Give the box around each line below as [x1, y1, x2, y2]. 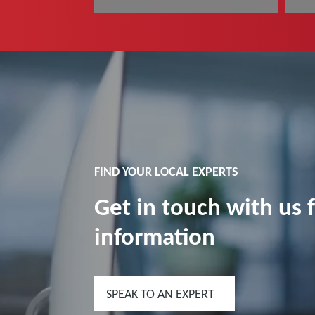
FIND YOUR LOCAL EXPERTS [94, 164, 239, 179]
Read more [118, 18, 162, 31]
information [94, 221, 216, 251]
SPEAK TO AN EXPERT [106, 286, 215, 302]
